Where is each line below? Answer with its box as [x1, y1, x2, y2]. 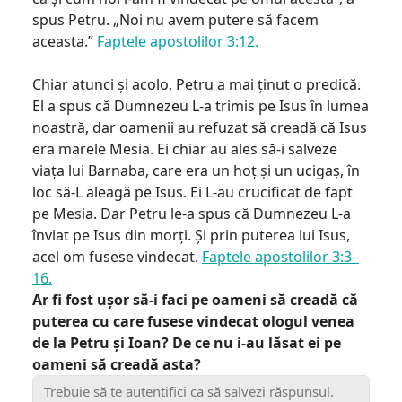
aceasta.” [32, 31, 97, 51]
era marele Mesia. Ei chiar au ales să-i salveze [32, 138, 337, 159]
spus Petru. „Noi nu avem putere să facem [32, 9, 319, 30]
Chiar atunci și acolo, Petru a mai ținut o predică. [32, 74, 361, 94]
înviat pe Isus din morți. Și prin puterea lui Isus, [32, 224, 350, 245]
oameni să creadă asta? [32, 354, 201, 374]
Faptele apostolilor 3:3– [202, 246, 359, 267]
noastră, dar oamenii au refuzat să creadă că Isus [32, 117, 367, 137]
